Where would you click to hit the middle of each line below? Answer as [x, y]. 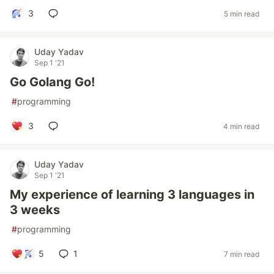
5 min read [242, 13]
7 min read [242, 254]
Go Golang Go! [52, 82]
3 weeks [35, 210]
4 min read [241, 126]
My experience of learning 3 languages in [132, 195]
